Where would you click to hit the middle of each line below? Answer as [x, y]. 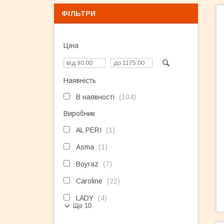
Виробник [79, 113]
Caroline [89, 181]
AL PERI [89, 130]
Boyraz [87, 164]
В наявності [95, 97]
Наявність [80, 80]
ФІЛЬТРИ [78, 13]
